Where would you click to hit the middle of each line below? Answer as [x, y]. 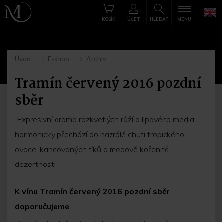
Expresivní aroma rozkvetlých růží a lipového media [105, 119]
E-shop [58, 59]
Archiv [96, 59]
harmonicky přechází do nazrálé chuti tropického [100, 134]
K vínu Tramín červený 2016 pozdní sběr [92, 191]
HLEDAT [159, 19]
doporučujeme [42, 206]
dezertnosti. [36, 164]
